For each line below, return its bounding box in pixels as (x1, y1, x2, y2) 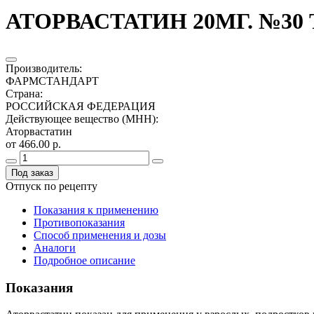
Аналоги (34, 241, 76, 254)
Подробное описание (34, 254, 135, 266)
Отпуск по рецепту (6, 179, 97, 192)
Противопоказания (34, 216, 125, 228)
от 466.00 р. (6, 137, 61, 150)
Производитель (6, 62, 79, 74)
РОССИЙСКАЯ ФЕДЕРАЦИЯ (6, 100, 156, 112)
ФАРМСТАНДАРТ (6, 74, 99, 87)
